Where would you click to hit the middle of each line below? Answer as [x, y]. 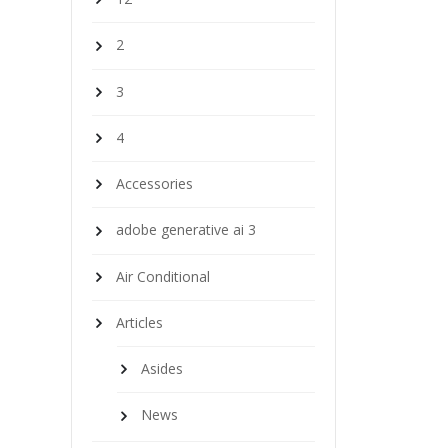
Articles [139, 322]
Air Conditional [163, 276]
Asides [162, 369]
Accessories [154, 184]
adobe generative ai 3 [186, 230]
